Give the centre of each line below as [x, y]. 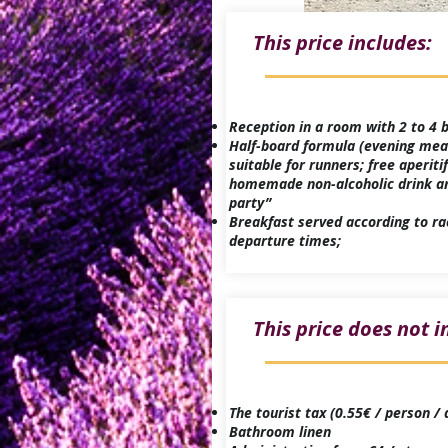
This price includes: [342, 42]
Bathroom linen [283, 431]
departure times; [284, 240]
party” [249, 202]
